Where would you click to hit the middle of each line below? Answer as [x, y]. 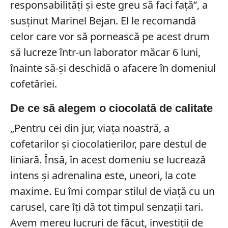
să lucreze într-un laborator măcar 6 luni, [105, 52]
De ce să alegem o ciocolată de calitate [111, 108]
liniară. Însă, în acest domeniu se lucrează [108, 160]
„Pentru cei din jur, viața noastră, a [90, 128]
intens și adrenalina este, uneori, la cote [103, 176]
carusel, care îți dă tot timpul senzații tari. [106, 207]
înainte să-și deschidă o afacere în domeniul [113, 68]
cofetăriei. [33, 84]
